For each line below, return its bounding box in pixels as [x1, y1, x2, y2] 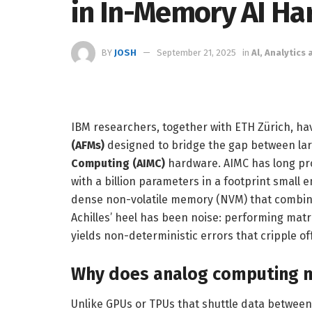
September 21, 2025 [157, 47, 236, 58]
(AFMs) [71, 138, 104, 152]
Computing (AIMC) [71, 156, 165, 170]
